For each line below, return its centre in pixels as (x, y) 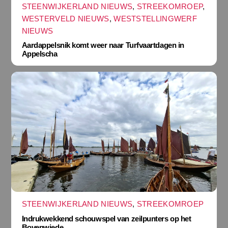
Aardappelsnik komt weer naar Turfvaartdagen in (103, 45)
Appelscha (39, 54)
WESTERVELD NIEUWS (65, 18)
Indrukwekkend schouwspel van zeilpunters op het (106, 218)
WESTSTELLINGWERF (155, 18)
